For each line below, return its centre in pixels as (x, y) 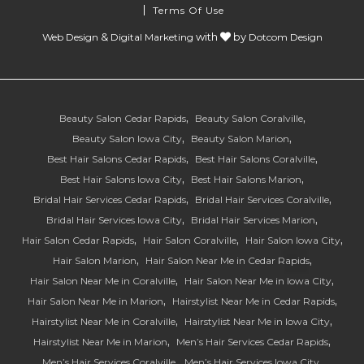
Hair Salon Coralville (189, 240)
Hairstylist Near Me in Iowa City (257, 321)
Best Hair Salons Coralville (255, 158)
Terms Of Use (188, 10)
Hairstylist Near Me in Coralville (104, 321)
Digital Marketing (152, 37)
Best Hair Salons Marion (246, 179)
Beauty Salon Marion (240, 138)
